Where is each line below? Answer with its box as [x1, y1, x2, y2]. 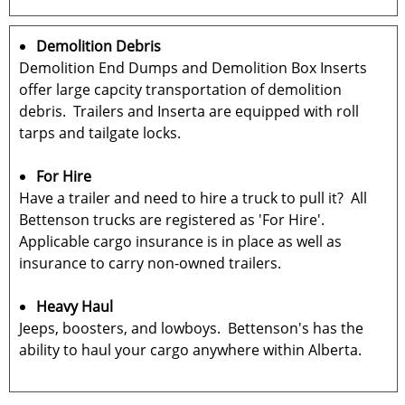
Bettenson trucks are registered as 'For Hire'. [19, 210, 328, 230]
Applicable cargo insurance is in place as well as [19, 231, 342, 251]
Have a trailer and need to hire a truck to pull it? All [19, 188, 367, 208]
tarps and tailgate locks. [19, 123, 181, 143]
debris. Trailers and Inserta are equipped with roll [19, 101, 359, 121]
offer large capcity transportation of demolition [19, 80, 342, 99]
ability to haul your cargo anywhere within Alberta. [19, 340, 362, 360]
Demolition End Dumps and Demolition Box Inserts [19, 58, 367, 78]
